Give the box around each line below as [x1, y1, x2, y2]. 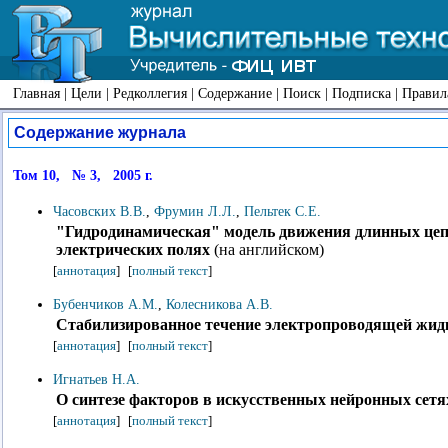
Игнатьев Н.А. [53, 371, 140, 388]
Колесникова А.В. [166, 296, 273, 313]
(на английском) [210, 241, 324, 259]
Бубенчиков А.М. [53, 296, 158, 313]
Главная [13, 85, 60, 101]
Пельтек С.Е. [244, 203, 321, 220]
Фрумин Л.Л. [154, 203, 236, 220]
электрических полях [56, 241, 210, 259]
